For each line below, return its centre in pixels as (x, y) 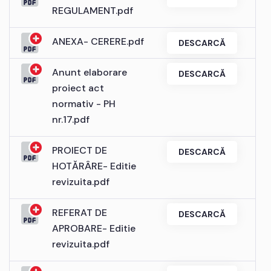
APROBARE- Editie (94, 228)
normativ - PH (84, 103)
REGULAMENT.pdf (93, 10)
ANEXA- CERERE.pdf (98, 41)
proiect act (78, 88)
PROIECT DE (80, 150)
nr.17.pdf (71, 119)
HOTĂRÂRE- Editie (94, 166)
